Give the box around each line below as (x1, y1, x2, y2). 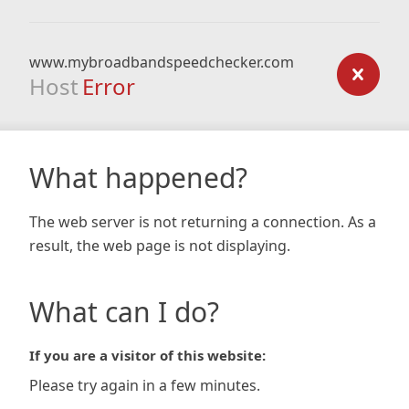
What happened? (29, 159, 247, 196)
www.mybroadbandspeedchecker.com (29, 52, 294, 72)
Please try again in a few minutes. (29, 375, 260, 395)
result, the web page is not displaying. (29, 236, 290, 256)
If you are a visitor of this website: (29, 346, 266, 364)
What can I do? (29, 293, 219, 330)
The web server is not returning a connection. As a (29, 212, 376, 232)
